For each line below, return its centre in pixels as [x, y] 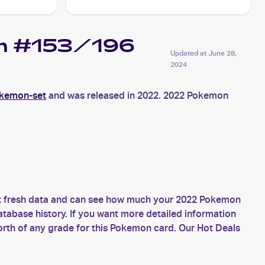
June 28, [223, 53]
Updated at [190, 53]
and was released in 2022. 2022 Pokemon [137, 96]
